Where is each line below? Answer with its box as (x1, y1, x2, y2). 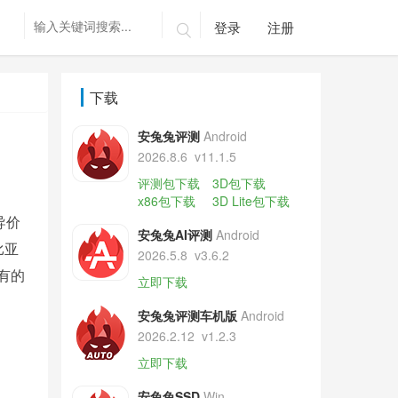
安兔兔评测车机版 (137, 306, 237, 324)
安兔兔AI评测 (137, 226, 212, 243)
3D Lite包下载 (211, 192, 290, 210)
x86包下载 (137, 192, 195, 210)
